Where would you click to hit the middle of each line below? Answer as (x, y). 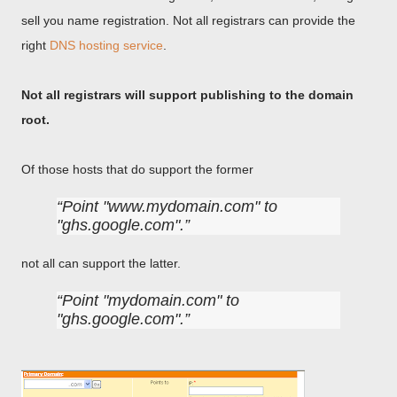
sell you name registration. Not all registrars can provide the (188, 20)
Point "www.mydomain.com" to (170, 206)
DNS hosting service (106, 45)
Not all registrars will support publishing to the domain (187, 95)
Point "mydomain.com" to (151, 300)
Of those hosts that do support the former (137, 169)
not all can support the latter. (101, 263)
